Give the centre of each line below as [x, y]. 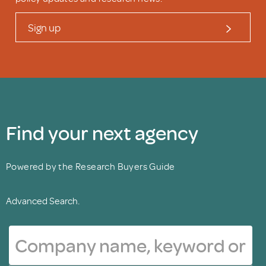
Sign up [44, 27]
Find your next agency [102, 132]
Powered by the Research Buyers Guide [91, 166]
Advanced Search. [43, 201]
